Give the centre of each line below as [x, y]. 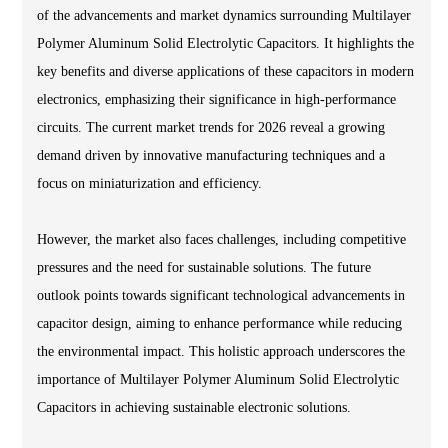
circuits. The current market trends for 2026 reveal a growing [211, 127]
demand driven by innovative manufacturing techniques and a [211, 155]
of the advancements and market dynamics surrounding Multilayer [224, 15]
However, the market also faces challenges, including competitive [221, 239]
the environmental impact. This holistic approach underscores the [221, 351]
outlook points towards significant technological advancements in [221, 295]
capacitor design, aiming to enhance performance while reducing [219, 323]
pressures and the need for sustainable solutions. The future [204, 267]
